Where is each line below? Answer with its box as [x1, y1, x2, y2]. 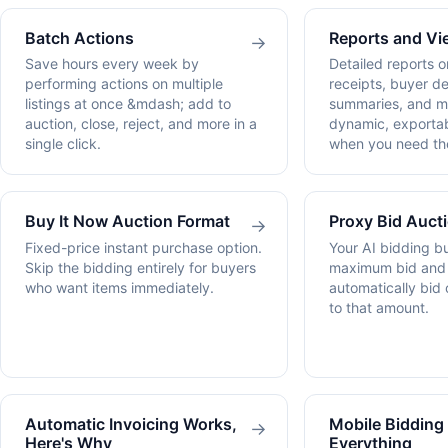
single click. [25, 135, 101, 153]
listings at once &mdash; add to [25, 95, 231, 113]
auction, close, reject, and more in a [25, 115, 257, 133]
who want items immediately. [25, 278, 214, 296]
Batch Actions [25, 27, 134, 48]
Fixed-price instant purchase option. [25, 238, 262, 256]
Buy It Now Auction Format [25, 211, 230, 232]
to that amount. [329, 298, 429, 316]
